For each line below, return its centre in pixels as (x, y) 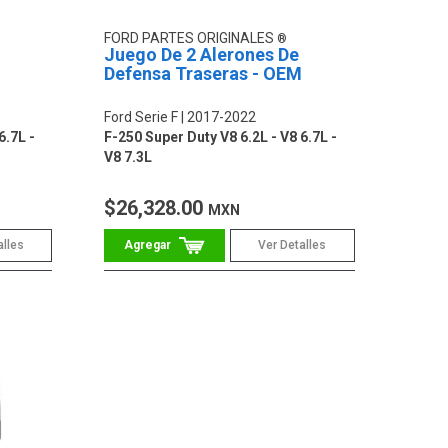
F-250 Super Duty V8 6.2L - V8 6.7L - (221, 137)
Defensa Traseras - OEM (203, 74)
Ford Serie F (141, 117)
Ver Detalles (292, 245)
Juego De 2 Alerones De (202, 55)
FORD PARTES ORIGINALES (191, 38)
